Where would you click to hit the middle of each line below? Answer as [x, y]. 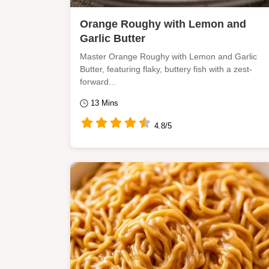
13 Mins [104, 103]
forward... [98, 82]
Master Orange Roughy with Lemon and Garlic [168, 56]
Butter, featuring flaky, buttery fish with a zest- [166, 69]
